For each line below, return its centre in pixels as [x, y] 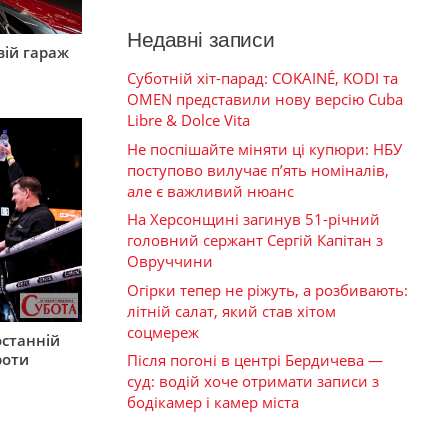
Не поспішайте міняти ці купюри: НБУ [264, 148]
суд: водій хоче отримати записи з [253, 381]
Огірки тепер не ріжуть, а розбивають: [267, 289]
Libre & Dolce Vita [188, 120]
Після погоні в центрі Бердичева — [255, 360]
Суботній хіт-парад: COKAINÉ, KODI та [262, 78]
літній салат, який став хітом [231, 310]
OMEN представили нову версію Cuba [265, 99]
